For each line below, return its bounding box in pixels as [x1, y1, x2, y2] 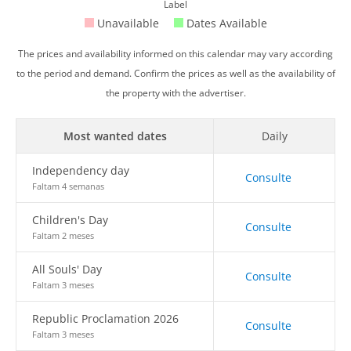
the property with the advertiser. [105, 87, 246, 99]
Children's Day [32, 212, 108, 227]
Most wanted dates [63, 128, 167, 143]
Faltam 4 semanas [32, 180, 104, 192]
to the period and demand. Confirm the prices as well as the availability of [16, 67, 335, 79]
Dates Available [183, 16, 267, 31]
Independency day [32, 163, 129, 178]
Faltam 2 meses [32, 230, 94, 241]
